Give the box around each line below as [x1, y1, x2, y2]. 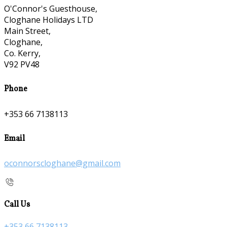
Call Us [4, 199, 30, 210]
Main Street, [4, 25, 51, 37]
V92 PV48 [4, 59, 40, 70]
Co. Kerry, [4, 48, 41, 59]
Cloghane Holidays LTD [4, 14, 93, 26]
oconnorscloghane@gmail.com [4, 158, 121, 169]
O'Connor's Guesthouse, [4, 3, 97, 15]
